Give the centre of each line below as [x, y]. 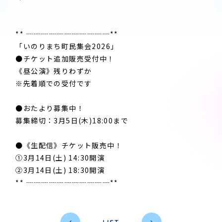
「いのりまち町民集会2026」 [67, 46]
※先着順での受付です [54, 83]
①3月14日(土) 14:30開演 [60, 158]
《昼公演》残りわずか [54, 71]
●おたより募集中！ [50, 108]
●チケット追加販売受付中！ [65, 59]
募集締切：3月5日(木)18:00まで [72, 121]
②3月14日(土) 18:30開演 [60, 170]
